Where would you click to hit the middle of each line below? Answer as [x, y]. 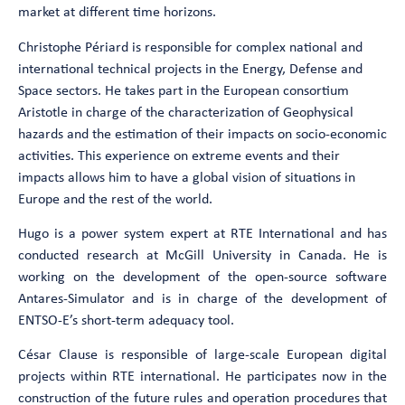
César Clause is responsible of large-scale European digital [202, 356]
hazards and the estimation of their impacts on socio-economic [202, 134]
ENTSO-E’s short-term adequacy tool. [126, 321]
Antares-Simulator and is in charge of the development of [202, 300]
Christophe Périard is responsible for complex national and [190, 47]
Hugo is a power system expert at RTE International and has [202, 235]
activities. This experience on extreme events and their [179, 156]
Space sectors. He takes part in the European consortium [184, 91]
